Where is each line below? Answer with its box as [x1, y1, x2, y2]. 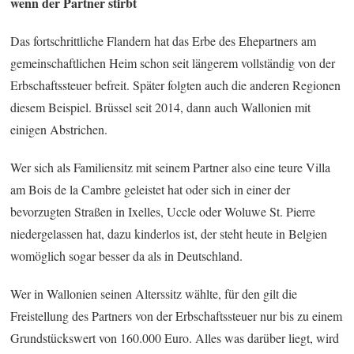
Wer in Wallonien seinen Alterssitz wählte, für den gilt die [10, 284, 298, 302]
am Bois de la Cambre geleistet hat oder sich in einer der [10, 180, 291, 198]
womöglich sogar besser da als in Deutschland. [10, 247, 243, 264]
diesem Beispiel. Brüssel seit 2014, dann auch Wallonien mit [10, 98, 311, 115]
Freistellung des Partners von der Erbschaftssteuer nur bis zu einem [10, 307, 343, 324]
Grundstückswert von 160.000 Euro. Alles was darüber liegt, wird [10, 329, 340, 346]
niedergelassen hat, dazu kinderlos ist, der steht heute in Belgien [10, 224, 328, 242]
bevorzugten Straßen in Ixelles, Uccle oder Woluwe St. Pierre [10, 202, 316, 220]
